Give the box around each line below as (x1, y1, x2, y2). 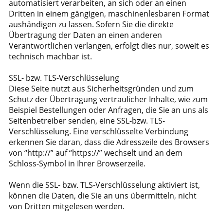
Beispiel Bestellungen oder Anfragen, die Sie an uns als (9, 105, 208, 115)
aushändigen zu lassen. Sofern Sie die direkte (9, 19, 174, 30)
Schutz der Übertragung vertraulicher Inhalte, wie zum (9, 94, 208, 105)
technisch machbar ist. (9, 51, 92, 62)
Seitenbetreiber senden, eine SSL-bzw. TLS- (9, 115, 165, 126)
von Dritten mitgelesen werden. (9, 201, 125, 212)
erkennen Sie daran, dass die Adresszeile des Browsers (9, 137, 209, 147)
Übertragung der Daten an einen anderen (9, 30, 162, 40)
